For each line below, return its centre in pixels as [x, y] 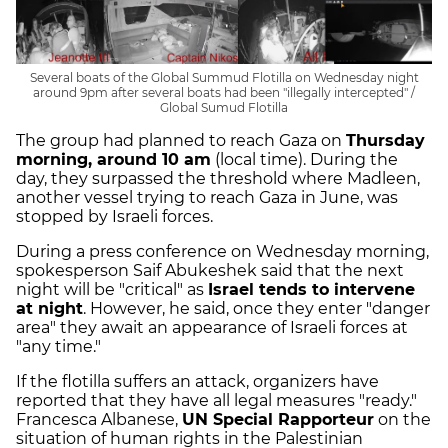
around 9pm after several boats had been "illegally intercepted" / [224, 92]
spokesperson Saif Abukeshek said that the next [210, 270]
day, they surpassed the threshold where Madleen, [218, 178]
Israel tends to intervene [311, 289]
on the [402, 419]
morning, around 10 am [113, 159]
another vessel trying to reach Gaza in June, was [207, 197]
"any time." [58, 346]
